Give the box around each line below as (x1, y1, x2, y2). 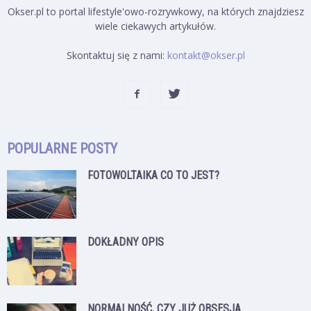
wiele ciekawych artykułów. (95, 19, 216, 33)
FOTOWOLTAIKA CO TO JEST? (87, 168, 219, 182)
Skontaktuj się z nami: (66, 48, 167, 62)
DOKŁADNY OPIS (87, 235, 164, 249)
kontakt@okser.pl (167, 48, 245, 62)
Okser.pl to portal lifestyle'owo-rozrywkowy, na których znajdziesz (7, 4, 304, 18)
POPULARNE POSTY (7, 140, 117, 157)
